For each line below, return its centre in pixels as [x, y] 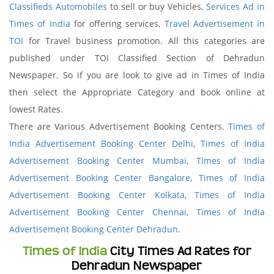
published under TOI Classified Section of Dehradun [137, 58]
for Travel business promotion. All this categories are [144, 41]
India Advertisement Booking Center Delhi [101, 143]
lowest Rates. [36, 109]
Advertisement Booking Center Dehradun [94, 229]
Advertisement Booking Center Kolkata [97, 195]
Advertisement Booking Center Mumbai [98, 161]
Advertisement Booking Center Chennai [98, 212]
